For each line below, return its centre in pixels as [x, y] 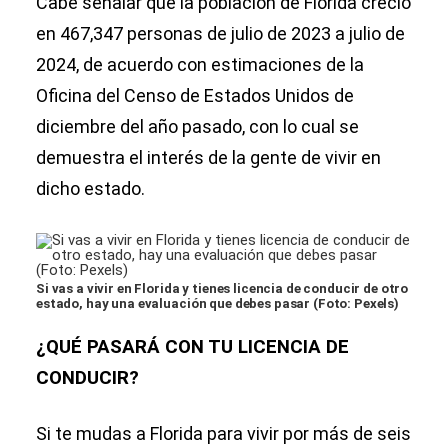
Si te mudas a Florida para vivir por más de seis [223, 433]
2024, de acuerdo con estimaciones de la [200, 64]
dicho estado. [90, 188]
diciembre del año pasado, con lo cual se [197, 126]
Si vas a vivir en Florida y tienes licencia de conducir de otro [222, 288]
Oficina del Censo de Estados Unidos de [195, 95]
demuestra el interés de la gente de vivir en [208, 157]
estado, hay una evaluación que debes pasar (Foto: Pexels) [218, 303]
